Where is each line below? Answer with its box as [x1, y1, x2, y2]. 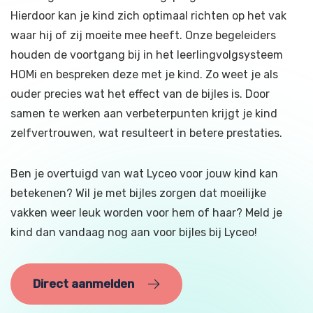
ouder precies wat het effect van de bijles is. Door [10, 87, 270, 101]
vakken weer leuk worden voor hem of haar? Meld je [10, 205, 282, 219]
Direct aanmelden [33, 276, 134, 291]
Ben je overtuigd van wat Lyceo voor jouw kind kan [10, 166, 278, 180]
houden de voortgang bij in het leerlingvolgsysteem [10, 48, 283, 61]
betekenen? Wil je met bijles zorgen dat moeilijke [10, 186, 266, 200]
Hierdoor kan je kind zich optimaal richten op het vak [10, 8, 286, 22]
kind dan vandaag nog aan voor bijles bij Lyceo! [10, 225, 257, 239]
